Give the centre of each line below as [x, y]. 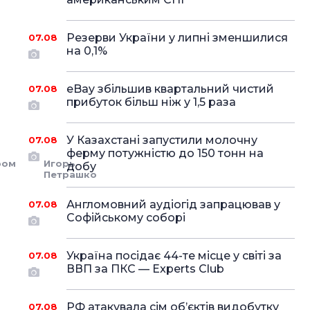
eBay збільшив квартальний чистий [170, 89]
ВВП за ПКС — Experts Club [145, 269]
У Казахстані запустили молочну [162, 140]
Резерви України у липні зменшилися [177, 38]
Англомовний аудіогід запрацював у [173, 204]
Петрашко [71, 174]
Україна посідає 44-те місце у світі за [174, 256]
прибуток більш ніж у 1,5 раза [151, 102]
